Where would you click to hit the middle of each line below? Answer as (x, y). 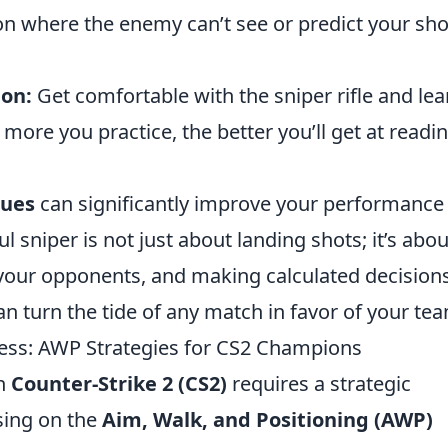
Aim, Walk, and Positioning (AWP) (267, 419)
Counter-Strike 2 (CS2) (119, 383)
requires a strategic (319, 383)
